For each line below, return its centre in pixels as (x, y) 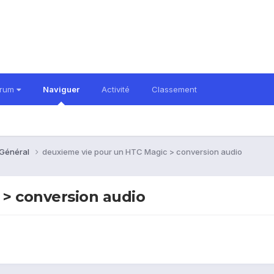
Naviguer (61, 89)
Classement (174, 89)
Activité (116, 89)
